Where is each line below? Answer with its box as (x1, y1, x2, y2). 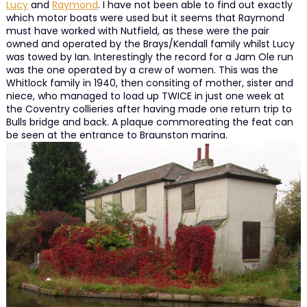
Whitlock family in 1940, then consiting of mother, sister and (5, 75, 293, 90)
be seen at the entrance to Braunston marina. (5, 127, 228, 142)
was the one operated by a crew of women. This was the (5, 62, 278, 77)
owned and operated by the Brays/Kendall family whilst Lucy (5, 36, 295, 51)
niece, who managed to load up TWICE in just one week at (5, 88, 284, 103)
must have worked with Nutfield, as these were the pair (5, 23, 269, 38)
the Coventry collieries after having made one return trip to (5, 101, 292, 116)
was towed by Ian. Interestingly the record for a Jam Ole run (5, 49, 293, 64)
